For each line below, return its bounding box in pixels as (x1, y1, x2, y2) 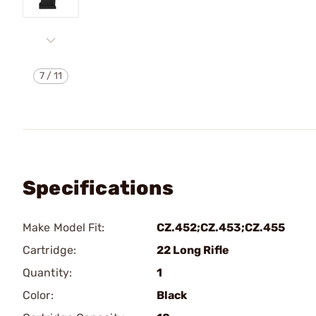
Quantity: (23, 266, 72, 279)
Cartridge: (23, 243, 76, 257)
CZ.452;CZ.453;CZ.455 (157, 221, 285, 234)
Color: (23, 288, 54, 302)
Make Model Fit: (23, 221, 105, 234)
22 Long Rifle (157, 243, 229, 257)
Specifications (23, 176, 174, 200)
